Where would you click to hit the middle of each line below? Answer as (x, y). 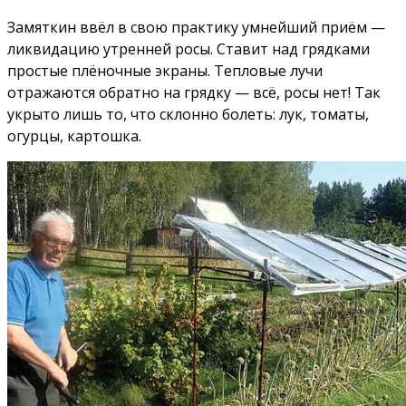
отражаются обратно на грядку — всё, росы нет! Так (194, 93)
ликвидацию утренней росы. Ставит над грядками (188, 49)
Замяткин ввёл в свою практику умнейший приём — (196, 28)
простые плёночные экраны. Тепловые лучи (165, 71)
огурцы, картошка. (74, 136)
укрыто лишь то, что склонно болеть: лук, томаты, (188, 115)
